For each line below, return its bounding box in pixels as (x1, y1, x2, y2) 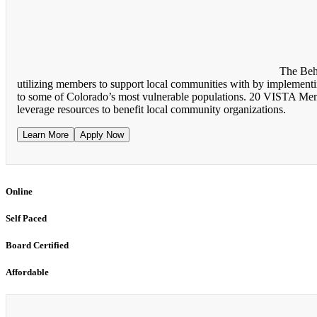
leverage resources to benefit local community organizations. (17, 103, 286, 115)
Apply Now (80, 129, 124, 140)
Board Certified (6, 240, 69, 251)
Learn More (23, 129, 69, 140)
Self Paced (6, 213, 47, 224)
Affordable (6, 267, 49, 278)
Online (6, 185, 33, 197)
